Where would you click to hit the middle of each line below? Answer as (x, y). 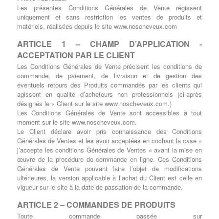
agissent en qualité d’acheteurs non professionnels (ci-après (109, 94)
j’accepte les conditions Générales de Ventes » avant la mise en (109, 150)
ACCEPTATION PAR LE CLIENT (76, 55)
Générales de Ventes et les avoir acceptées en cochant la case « (109, 141)
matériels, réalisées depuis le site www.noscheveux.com (97, 26)
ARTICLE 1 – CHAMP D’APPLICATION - (109, 44)
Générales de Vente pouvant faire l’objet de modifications (109, 168)
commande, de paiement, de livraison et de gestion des (109, 76)
